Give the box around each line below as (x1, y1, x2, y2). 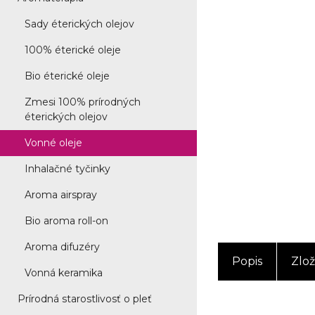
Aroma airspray (25, 188, 97, 201)
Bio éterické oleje (25, 70, 110, 82)
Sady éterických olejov (25, 18, 134, 30)
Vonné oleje (25, 136, 82, 149)
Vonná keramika (25, 266, 103, 279)
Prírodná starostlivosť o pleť (18, 292, 152, 305)
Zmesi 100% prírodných (25, 96, 141, 108)
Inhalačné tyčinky (25, 162, 110, 175)
